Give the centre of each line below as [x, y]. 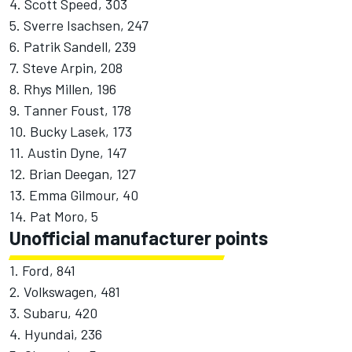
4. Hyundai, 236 [56, 334]
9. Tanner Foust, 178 [70, 110]
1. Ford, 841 [42, 271]
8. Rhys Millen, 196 [63, 89]
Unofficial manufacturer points [139, 238]
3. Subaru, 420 [53, 313]
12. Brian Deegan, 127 [73, 174]
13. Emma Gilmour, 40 [74, 195]
